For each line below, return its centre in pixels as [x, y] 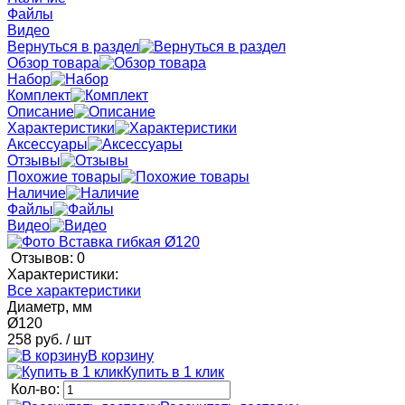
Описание [41, 111]
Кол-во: [37, 389]
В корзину [121, 355]
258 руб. [35, 339]
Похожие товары [64, 176]
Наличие [37, 193]
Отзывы [34, 160]
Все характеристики [74, 290]
